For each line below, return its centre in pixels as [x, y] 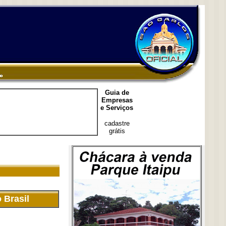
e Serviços [117, 108]
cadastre [117, 123]
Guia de [117, 93]
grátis [117, 131]
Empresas [117, 100]
